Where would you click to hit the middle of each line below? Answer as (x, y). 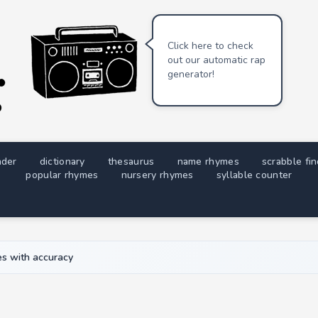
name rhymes (208, 161)
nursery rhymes (157, 175)
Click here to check (210, 46)
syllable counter (254, 175)
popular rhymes (62, 175)
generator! (191, 74)
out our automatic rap (216, 60)
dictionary (62, 161)
